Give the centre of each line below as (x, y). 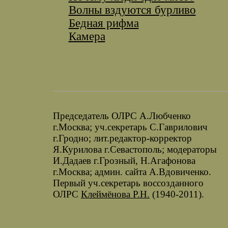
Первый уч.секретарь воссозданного (128, 183)
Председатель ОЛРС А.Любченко (122, 116)
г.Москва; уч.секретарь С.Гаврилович (130, 127)
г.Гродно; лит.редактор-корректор (122, 138)
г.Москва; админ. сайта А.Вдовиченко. (132, 172)
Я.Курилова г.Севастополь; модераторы (135, 150)
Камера (87, 36)
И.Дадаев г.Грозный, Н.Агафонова (124, 161)
